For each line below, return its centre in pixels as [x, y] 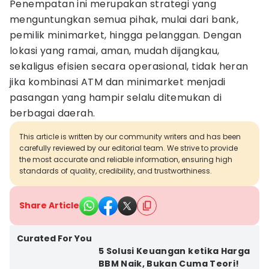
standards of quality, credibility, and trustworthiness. [116, 171]
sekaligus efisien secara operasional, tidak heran [129, 66]
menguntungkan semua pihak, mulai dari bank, [124, 20]
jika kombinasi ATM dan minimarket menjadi [118, 82]
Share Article [49, 205]
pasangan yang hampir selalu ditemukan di [116, 98]
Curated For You [54, 238]
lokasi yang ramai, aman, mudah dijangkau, [115, 51]
